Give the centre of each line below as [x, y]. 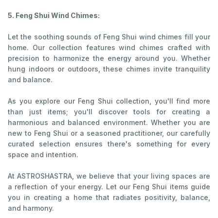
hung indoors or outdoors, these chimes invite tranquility [109, 69]
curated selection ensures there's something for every [109, 144]
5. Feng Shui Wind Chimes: [54, 16]
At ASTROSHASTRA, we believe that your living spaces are [109, 176]
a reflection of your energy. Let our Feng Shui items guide [109, 187]
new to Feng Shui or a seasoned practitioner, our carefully [109, 133]
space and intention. [43, 155]
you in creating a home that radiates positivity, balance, [109, 198]
